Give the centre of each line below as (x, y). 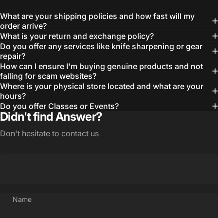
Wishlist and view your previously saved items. (107, 123)
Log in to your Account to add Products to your (108, 113)
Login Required (58, 99)
